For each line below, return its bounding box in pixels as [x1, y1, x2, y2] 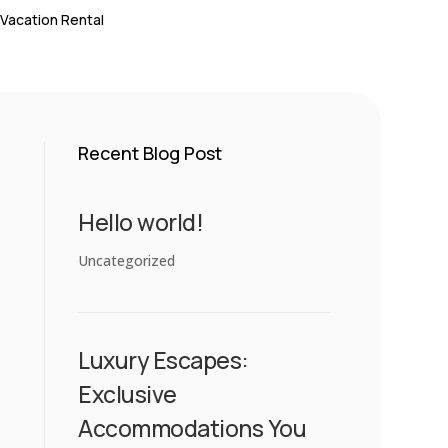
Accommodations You [78, 411, 307, 444]
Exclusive [78, 377, 177, 410]
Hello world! [78, 205, 204, 238]
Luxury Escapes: [78, 343, 249, 376]
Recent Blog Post [78, 140, 223, 165]
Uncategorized [78, 250, 176, 270]
